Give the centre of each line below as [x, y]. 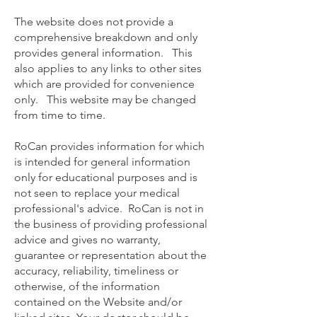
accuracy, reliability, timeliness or [96, 271]
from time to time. [60, 115]
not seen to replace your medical [97, 193]
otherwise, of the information [87, 286]
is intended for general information [102, 162]
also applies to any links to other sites [108, 68]
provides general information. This [103, 53]
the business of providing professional [111, 224]
